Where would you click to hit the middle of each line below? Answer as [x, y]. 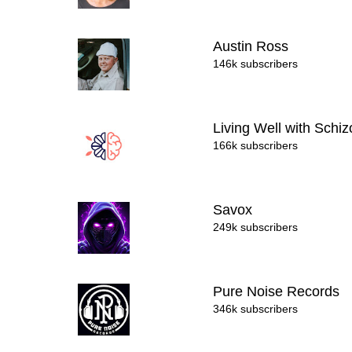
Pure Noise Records [279, 291]
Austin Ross [253, 46]
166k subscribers [256, 145]
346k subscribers [256, 309]
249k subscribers [256, 227]
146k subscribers [256, 64]
